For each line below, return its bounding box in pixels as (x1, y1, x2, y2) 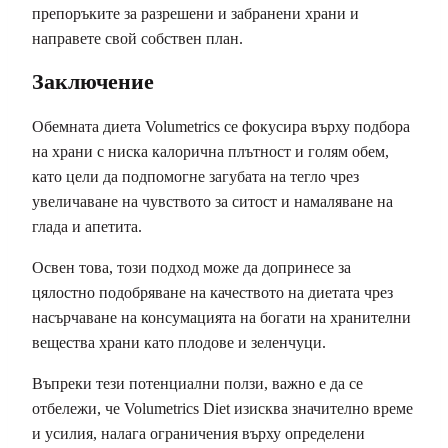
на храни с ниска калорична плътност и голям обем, (32, 142, 389, 160)
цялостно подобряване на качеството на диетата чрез (32, 283, 393, 301)
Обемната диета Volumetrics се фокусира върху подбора (32, 117, 410, 135)
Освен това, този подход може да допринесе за (32, 258, 351, 276)
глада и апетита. (32, 217, 142, 235)
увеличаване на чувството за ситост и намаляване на (32, 192, 393, 210)
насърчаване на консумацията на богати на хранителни (32, 308, 411, 326)
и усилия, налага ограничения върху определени (32, 424, 365, 442)
